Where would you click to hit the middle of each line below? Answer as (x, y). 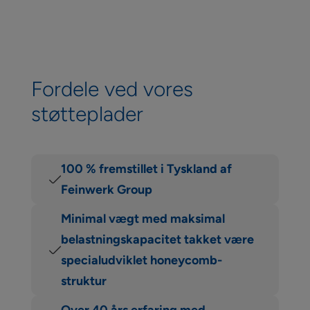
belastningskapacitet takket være (157, 240)
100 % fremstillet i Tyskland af (146, 169)
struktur (83, 281)
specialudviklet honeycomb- (141, 261)
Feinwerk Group (106, 190)
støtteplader (87, 114)
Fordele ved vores (112, 89)
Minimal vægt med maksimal (143, 219)
